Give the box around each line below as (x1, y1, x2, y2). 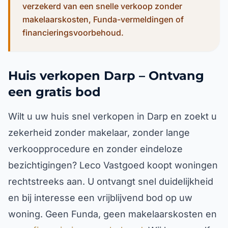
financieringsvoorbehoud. (22, 27, 124, 38)
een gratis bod (8, 84, 101, 99)
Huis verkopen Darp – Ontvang (8, 68, 204, 83)
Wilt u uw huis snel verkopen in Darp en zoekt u (8, 111, 217, 122)
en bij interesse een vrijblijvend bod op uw (8, 192, 192, 203)
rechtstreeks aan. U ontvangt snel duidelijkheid (8, 176, 213, 187)
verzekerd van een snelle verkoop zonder (22, 1, 182, 11)
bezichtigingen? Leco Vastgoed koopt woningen (8, 160, 218, 170)
